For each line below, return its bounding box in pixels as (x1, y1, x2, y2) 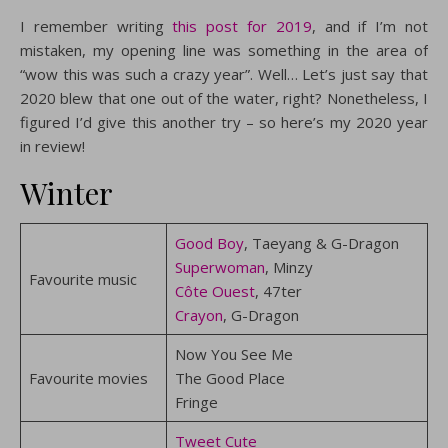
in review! (20, 136, 85, 156)
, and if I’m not (311, 16, 429, 36)
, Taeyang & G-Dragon (243, 233, 399, 253)
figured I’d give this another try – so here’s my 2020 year (20, 112, 428, 132)
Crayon (174, 305, 223, 325)
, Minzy (264, 257, 313, 277)
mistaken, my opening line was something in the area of (20, 40, 428, 60)
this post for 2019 (172, 16, 312, 36)
